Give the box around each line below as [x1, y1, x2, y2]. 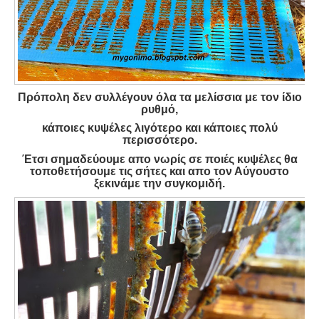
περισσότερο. [122, 134, 197, 147]
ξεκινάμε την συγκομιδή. [94, 177, 225, 190]
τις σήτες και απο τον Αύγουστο [119, 165, 289, 178]
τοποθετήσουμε [30, 165, 119, 178]
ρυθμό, [141, 103, 178, 115]
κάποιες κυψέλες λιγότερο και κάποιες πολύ [41, 122, 278, 135]
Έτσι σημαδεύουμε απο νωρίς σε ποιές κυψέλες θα [21, 153, 298, 166]
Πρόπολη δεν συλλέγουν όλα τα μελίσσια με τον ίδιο [17, 90, 302, 103]
